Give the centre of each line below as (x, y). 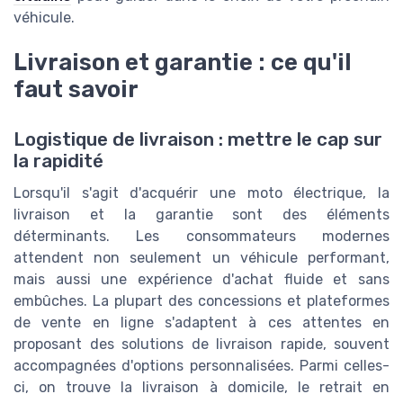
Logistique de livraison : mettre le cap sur (198, 140)
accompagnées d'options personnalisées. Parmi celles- (201, 366)
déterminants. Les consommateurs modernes (201, 237)
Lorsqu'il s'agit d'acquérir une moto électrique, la (201, 193)
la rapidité (58, 161)
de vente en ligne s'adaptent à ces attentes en (201, 323)
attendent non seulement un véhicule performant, (201, 258)
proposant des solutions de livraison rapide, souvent (201, 345)
